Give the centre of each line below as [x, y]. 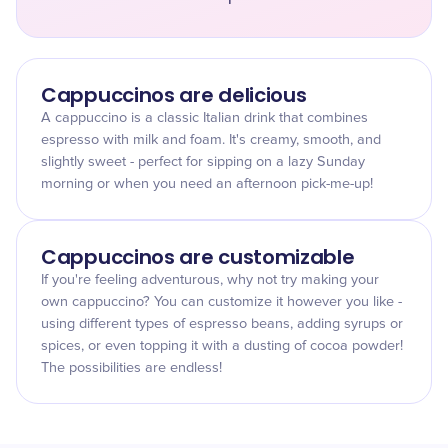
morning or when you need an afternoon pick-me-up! [207, 184]
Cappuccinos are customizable [198, 257]
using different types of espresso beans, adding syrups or [222, 324]
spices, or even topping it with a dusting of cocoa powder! [222, 346]
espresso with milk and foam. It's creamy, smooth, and [211, 140]
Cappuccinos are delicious [174, 95]
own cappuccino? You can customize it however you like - [221, 302]
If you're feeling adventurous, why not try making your [210, 280]
